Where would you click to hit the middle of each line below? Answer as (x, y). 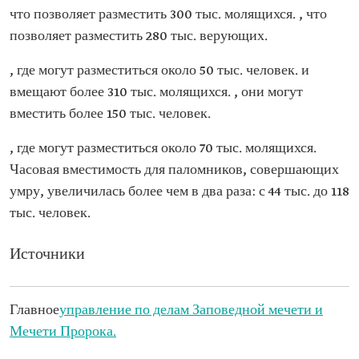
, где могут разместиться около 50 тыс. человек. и (159, 71)
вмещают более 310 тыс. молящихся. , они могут (156, 93)
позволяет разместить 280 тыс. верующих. (139, 36)
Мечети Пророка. (63, 332)
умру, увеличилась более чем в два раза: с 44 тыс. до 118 (179, 192)
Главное (34, 311)
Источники (47, 255)
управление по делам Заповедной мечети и (191, 311)
